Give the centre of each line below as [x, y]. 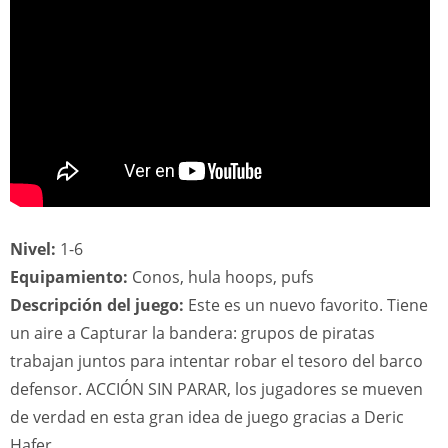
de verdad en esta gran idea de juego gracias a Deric [207, 417]
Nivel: [33, 249]
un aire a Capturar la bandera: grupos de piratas [192, 333]
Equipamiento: [69, 277]
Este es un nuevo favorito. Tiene [306, 305]
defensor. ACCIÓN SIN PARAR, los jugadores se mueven [216, 389]
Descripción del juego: [97, 305]
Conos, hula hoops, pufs [221, 277]
